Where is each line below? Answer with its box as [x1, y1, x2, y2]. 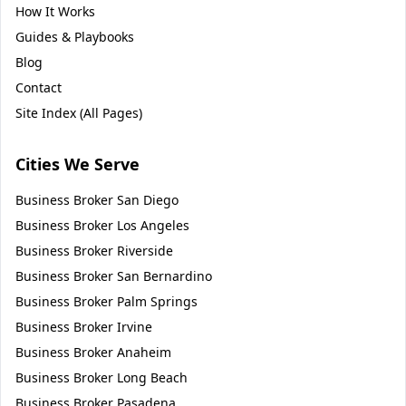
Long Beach [117, 369, 188, 386]
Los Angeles [117, 217, 189, 234]
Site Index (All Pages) [15, 104, 142, 121]
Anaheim [117, 343, 171, 361]
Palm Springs [117, 293, 198, 310]
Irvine [117, 318, 152, 335]
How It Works [15, 3, 95, 20]
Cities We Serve [15, 153, 140, 175]
